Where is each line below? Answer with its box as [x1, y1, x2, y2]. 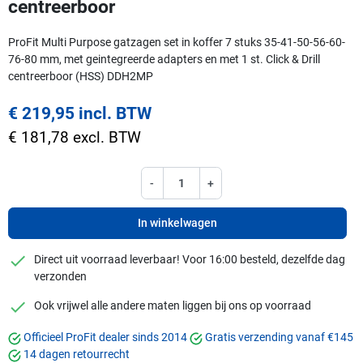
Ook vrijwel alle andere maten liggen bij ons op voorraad [34, 299, 311, 313]
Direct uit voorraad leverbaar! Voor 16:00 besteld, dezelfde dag [34, 253, 345, 267]
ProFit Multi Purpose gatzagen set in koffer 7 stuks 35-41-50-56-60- [8, 35, 345, 49]
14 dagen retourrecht [23, 348, 130, 361]
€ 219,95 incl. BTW [8, 103, 152, 123]
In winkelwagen [138, 216, 217, 230]
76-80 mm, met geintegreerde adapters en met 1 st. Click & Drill [8, 52, 320, 66]
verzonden [34, 270, 87, 284]
